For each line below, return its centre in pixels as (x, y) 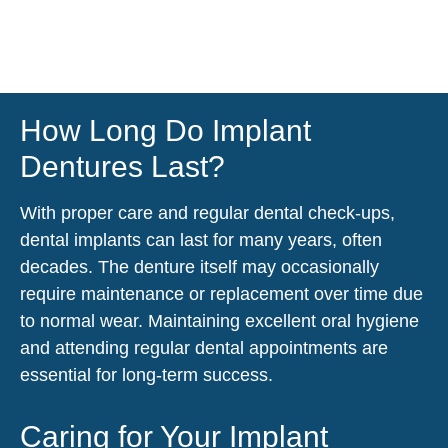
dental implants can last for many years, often (201, 239)
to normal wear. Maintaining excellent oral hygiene (219, 320)
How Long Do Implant (165, 130)
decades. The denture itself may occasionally (199, 266)
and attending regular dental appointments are (204, 347)
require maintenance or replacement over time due (221, 293)
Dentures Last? (122, 166)
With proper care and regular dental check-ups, (207, 212)
